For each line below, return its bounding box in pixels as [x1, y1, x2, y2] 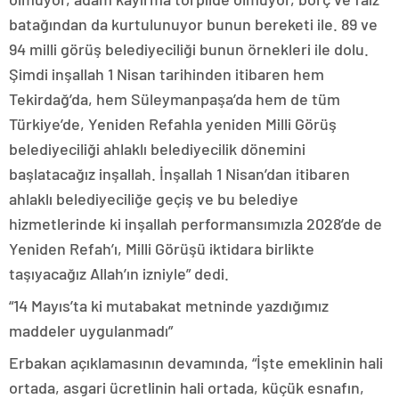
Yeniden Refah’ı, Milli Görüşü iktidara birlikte [9, 239, 314, 259]
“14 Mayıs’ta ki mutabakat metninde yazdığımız [9, 296, 329, 316]
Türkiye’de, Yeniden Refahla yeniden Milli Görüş [9, 114, 337, 134]
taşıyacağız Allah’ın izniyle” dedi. [9, 264, 229, 284]
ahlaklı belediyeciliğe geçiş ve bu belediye [9, 189, 298, 209]
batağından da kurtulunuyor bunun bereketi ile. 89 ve [9, 14, 378, 35]
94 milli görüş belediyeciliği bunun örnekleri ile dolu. [9, 39, 369, 60]
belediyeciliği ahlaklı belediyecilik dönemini [9, 139, 305, 159]
